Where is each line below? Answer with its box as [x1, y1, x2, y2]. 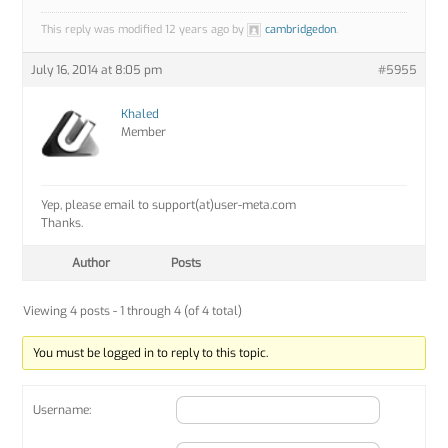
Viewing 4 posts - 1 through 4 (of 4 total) [23, 303, 243, 320]
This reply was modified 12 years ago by [41, 22, 248, 38]
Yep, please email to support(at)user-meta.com [41, 197, 297, 214]
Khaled [121, 106, 160, 123]
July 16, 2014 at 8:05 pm [31, 62, 163, 79]
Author [72, 255, 111, 272]
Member [121, 124, 167, 141]
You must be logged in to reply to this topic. [32, 345, 268, 362]
